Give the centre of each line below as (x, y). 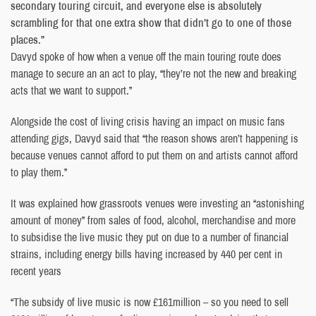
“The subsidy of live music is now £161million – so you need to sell (150, 302)
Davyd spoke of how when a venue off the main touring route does (146, 56)
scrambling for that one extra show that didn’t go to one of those (151, 22)
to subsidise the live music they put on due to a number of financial (150, 237)
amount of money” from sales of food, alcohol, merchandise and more (153, 220)
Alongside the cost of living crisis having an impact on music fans (148, 121)
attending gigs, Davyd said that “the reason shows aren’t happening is (154, 138)
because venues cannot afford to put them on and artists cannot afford (154, 155)
